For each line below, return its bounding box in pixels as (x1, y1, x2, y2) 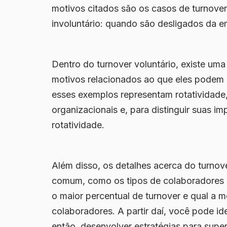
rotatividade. (52, 120, 104, 131)
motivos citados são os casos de (52, 3, 192, 14)
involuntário (52, 18, 100, 29)
